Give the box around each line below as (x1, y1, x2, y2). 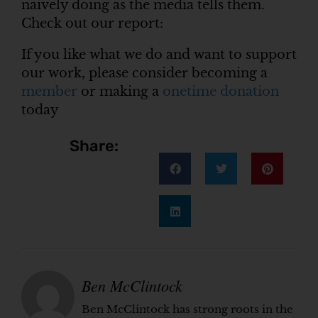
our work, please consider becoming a (21, 65, 268, 81)
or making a (77, 83, 163, 99)
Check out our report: (21, 16, 163, 32)
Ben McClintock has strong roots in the (82, 302, 293, 317)
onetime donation (163, 83, 279, 99)
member (21, 83, 77, 99)
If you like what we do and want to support (21, 46, 297, 62)
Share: (69, 136, 119, 156)
